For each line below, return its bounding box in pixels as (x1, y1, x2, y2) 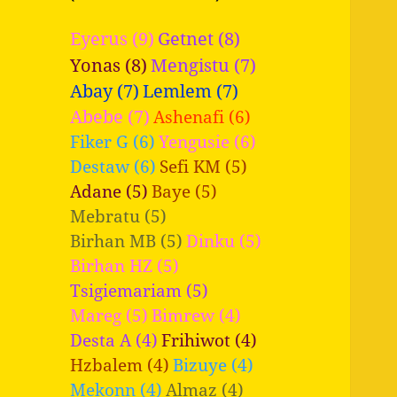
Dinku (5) (186, 229, 262, 253)
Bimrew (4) (152, 303, 242, 326)
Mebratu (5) (70, 204, 167, 228)
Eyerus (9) (70, 26, 155, 51)
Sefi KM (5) (160, 154, 248, 178)
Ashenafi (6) (153, 104, 252, 128)
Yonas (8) (70, 52, 148, 77)
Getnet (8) (158, 26, 241, 51)
